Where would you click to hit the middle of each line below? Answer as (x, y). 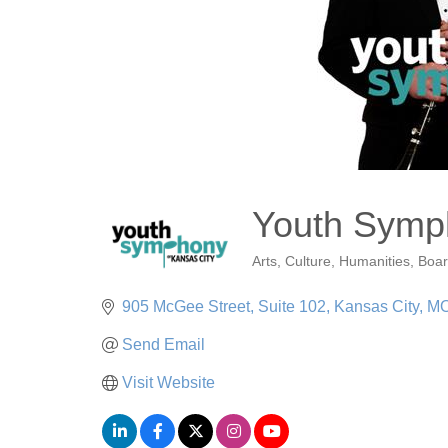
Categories (290, 274)
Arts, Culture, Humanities (331, 261)
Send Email (163, 344)
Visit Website (168, 382)
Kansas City (376, 306)
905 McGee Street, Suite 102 (224, 306)
